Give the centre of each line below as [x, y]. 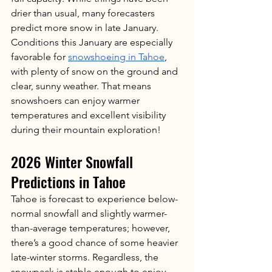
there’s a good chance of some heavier [96, 242]
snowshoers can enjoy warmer [76, 100]
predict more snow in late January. [86, 27]
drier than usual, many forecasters [84, 13]
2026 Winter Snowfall [74, 161]
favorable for [39, 56]
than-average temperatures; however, [92, 228]
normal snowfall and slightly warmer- [89, 213]
